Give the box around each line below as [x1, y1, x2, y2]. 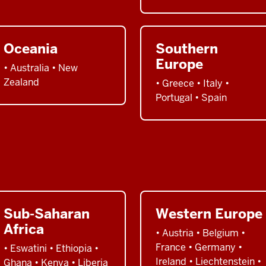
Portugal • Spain [156, 91, 227, 104]
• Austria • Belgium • [156, 226, 245, 239]
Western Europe [156, 204, 262, 223]
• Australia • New [4, 61, 78, 74]
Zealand [4, 75, 39, 88]
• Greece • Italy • [156, 77, 229, 90]
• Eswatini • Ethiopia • [4, 242, 99, 255]
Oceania [4, 39, 58, 58]
